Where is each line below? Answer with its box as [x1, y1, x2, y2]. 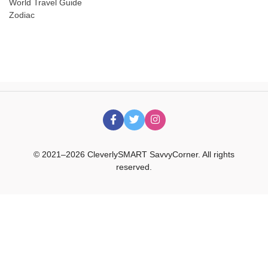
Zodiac [9, 10, 35, 20]
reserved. [116, 162, 152, 172]
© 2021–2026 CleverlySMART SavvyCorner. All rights [33, 149, 234, 159]
